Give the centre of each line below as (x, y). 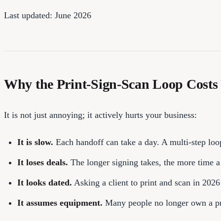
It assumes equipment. (60, 203)
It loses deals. (43, 162)
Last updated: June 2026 (48, 16)
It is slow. (35, 142)
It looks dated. (45, 182)
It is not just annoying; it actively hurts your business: (100, 115)
